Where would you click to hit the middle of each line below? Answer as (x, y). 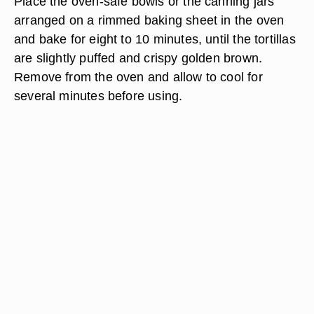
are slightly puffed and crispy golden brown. (138, 58)
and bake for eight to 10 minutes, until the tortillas (155, 39)
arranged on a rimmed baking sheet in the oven (149, 20)
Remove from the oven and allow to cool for (138, 77)
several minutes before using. (98, 96)
